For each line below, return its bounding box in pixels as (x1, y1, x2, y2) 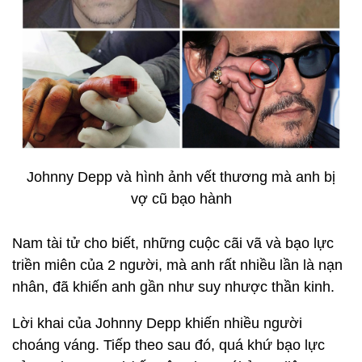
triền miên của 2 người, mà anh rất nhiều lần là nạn (12, 257, 343, 273)
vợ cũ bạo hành (130, 191, 232, 207)
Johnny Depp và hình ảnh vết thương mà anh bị (27, 169, 335, 185)
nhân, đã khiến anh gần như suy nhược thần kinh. (12, 279, 335, 295)
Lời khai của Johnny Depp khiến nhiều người (12, 315, 302, 331)
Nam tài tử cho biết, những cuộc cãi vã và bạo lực (12, 235, 334, 251)
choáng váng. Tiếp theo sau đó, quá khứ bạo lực (12, 337, 325, 353)
